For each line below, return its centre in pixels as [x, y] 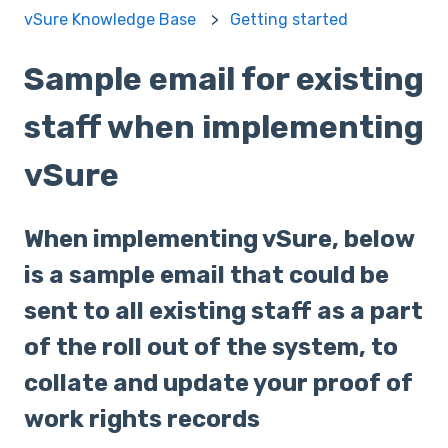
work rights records [142, 419]
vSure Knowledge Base [110, 19]
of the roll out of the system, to [211, 347]
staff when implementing [224, 126]
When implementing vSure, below [219, 239]
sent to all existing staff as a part [223, 311]
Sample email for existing [224, 78]
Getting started [289, 19]
